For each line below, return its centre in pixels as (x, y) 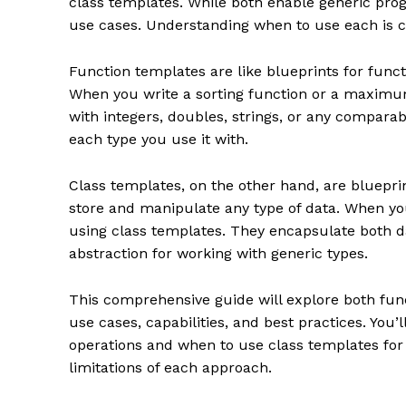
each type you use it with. (159, 139)
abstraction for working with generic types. (218, 253)
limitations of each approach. (170, 367)
